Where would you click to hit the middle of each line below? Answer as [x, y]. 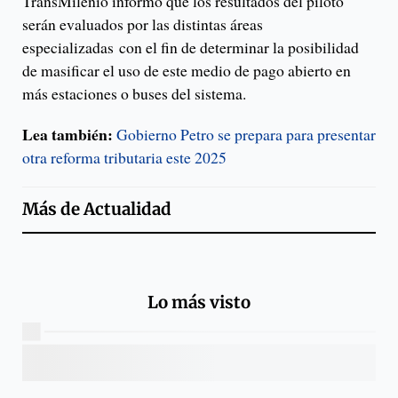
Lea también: [68, 135]
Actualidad [127, 210]
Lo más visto [199, 302]
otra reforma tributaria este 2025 [124, 158]
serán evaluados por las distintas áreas [143, 24]
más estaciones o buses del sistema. [139, 94]
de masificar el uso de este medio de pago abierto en [187, 71]
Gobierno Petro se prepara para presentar [246, 135]
